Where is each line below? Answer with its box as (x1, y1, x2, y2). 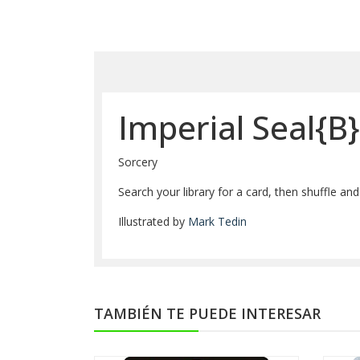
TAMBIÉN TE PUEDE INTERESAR (94, 304, 321, 324)
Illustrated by (118, 214, 188, 230)
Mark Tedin (188, 214, 247, 230)
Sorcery (118, 154, 157, 170)
